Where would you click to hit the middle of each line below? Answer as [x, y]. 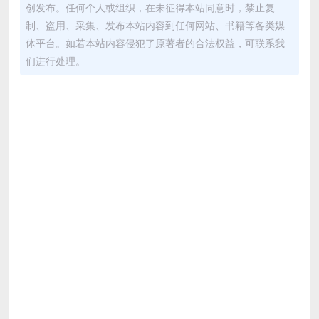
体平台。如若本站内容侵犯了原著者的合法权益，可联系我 [155, 43]
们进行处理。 [56, 61]
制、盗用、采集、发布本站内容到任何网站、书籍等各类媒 [155, 26]
